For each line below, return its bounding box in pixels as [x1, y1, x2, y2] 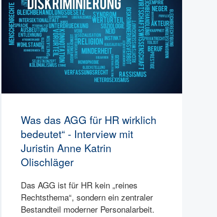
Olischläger [20, 155, 74, 170]
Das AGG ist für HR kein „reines [20, 179, 138, 191]
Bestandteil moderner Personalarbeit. [20, 203, 155, 216]
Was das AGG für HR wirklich [20, 112, 156, 127]
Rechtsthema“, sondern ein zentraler [20, 191, 153, 203]
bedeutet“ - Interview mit [20, 126, 133, 141]
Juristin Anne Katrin [20, 140, 111, 155]
